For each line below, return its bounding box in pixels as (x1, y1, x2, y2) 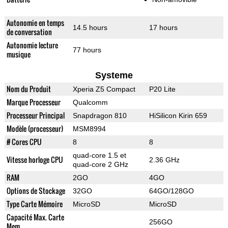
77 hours (72, 46, 101, 54)
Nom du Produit (6, 83, 51, 95)
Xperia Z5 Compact (72, 85, 135, 94)
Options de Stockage (6, 185, 65, 196)
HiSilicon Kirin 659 (149, 111, 207, 120)
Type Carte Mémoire (6, 198, 63, 210)
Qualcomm (72, 98, 108, 107)
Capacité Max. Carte (6, 212, 64, 223)
